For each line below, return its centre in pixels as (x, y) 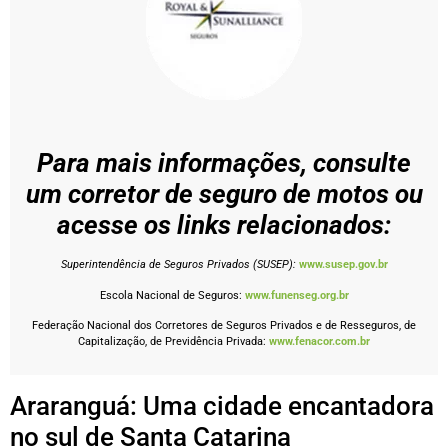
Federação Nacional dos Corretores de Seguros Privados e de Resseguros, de (224, 326)
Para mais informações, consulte (224, 163)
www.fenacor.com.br (319, 342)
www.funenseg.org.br (296, 295)
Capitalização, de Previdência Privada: (173, 342)
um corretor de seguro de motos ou (224, 194)
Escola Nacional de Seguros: (172, 295)
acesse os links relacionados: (224, 225)
